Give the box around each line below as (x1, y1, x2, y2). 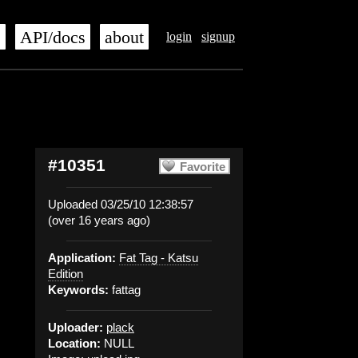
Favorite (180, 160, 225, 173)
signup (201, 30, 235, 43)
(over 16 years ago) (48, 213, 150, 227)
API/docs (20, 28, 86, 47)
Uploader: (48, 320, 103, 334)
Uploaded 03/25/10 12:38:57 (48, 197, 193, 211)
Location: (48, 336, 101, 350)
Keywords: (48, 283, 109, 296)
